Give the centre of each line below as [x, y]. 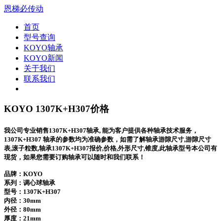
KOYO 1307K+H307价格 [56, 109]
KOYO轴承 [43, 48]
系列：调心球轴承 [30, 183]
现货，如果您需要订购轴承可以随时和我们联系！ [74, 157]
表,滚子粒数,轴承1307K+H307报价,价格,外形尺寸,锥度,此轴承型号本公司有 [110, 148]
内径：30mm [22, 200]
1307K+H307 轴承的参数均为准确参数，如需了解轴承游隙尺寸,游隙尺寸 [108, 139]
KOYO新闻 [43, 58]
